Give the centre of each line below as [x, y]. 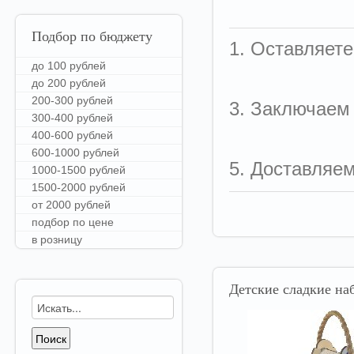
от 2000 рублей [71, 205]
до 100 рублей [69, 66]
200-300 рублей [72, 100]
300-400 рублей [72, 118]
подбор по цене [73, 222]
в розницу [57, 239]
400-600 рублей [72, 135]
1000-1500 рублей [79, 170]
